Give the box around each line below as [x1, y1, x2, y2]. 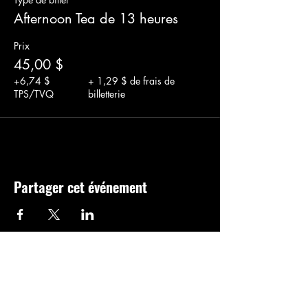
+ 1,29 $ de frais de [87, 74, 175, 87]
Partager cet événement [14, 176, 147, 197]
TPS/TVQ [14, 87, 54, 100]
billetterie [87, 87, 125, 100]
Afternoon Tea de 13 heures [14, 9, 178, 27]
